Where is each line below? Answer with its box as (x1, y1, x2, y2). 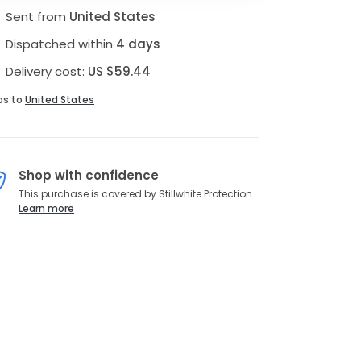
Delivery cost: (5, 62, 88, 80)
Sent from (5, 7, 69, 25)
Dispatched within (5, 35, 116, 52)
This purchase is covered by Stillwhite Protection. (19, 187, 255, 201)
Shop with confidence (19, 166, 159, 184)
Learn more (19, 201, 74, 216)
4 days (115, 35, 160, 52)
